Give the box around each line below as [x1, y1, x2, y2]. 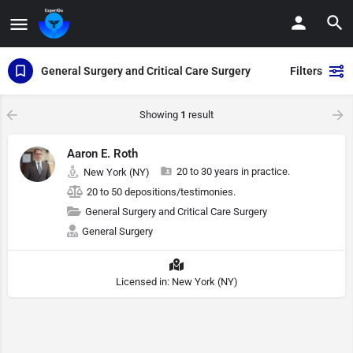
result [186, 109, 214, 121]
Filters [290, 65, 322, 77]
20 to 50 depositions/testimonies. [87, 186, 236, 198]
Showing [139, 109, 180, 121]
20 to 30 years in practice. [176, 165, 290, 177]
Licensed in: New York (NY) [115, 276, 238, 288]
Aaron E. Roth [67, 147, 138, 161]
